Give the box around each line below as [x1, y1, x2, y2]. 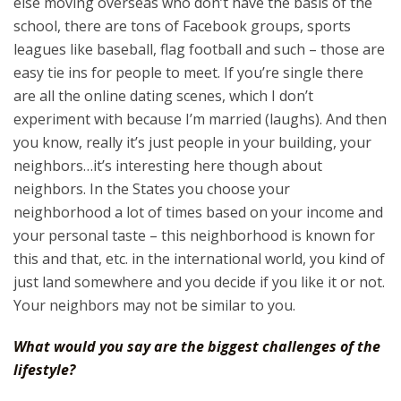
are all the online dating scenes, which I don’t [13, 86, 313, 106]
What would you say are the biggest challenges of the [13, 337, 380, 356]
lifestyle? [13, 360, 75, 380]
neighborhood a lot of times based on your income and [13, 202, 383, 222]
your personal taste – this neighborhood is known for [13, 226, 375, 245]
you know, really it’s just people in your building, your [13, 132, 371, 152]
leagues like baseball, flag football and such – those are [13, 39, 385, 59]
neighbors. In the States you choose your [13, 179, 290, 199]
